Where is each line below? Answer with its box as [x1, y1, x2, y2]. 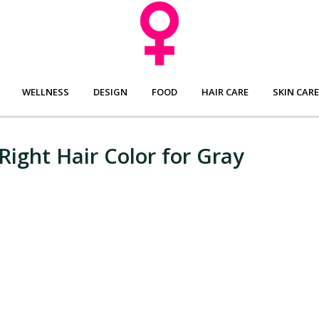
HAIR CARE [202, 85, 249, 99]
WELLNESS [22, 85, 69, 99]
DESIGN [93, 85, 127, 99]
